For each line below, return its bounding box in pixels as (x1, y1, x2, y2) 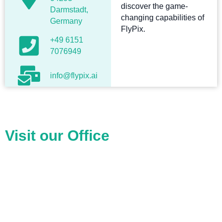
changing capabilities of (121, 13, 204, 22)
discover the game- (121, 2, 188, 11)
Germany (50, 17, 83, 26)
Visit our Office (5, 127, 110, 144)
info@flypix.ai (50, 71, 98, 80)
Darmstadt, (50, 5, 89, 14)
